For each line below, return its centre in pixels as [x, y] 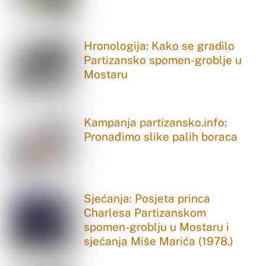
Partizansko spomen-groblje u [163, 60]
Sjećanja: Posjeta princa [147, 199]
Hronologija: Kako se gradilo [159, 46]
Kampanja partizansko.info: [156, 122]
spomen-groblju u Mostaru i [157, 227]
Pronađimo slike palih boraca [161, 136]
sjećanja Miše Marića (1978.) [159, 241]
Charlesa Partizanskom [145, 213]
